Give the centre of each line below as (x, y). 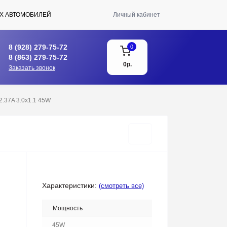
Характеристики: (69, 185)
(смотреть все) (121, 186)
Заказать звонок (32, 68)
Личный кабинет (137, 15)
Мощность (68, 208)
